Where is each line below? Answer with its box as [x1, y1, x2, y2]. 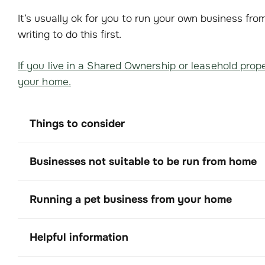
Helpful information [30, 230, 128, 244]
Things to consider [30, 117, 125, 130]
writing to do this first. [18, 28, 121, 41]
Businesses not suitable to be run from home [30, 154, 257, 168]
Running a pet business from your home [30, 192, 232, 206]
